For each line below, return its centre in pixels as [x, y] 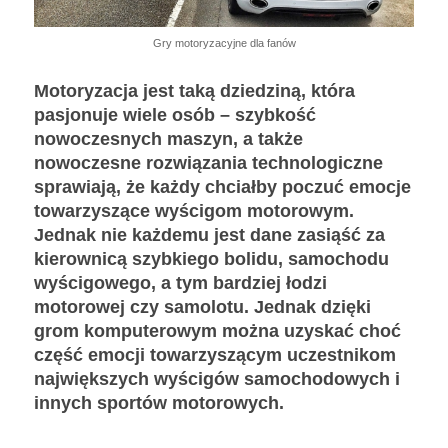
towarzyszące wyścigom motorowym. [194, 211]
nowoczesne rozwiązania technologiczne [208, 163]
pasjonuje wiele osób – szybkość [175, 115]
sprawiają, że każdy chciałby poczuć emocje [222, 187]
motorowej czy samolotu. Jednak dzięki [202, 307]
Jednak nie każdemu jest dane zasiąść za [209, 235]
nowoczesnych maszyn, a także [168, 139]
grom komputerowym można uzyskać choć [217, 331]
